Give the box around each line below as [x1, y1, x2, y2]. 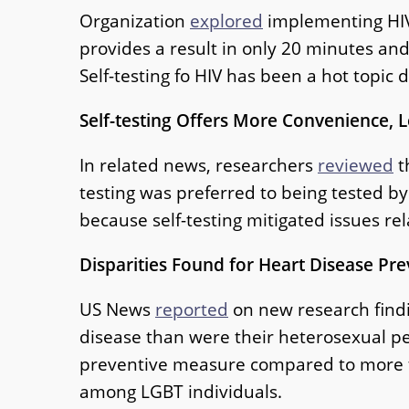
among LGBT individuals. [79, 379, 282, 404]
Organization [79, 7, 190, 33]
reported [155, 297, 228, 322]
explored [190, 7, 263, 33]
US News [79, 297, 155, 322]
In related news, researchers [79, 152, 318, 177]
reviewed [318, 152, 393, 177]
